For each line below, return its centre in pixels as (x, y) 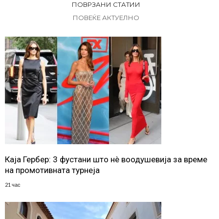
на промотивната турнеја (52, 170)
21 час (13, 185)
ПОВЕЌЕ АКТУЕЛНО (106, 18)
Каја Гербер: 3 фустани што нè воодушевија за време (106, 159)
